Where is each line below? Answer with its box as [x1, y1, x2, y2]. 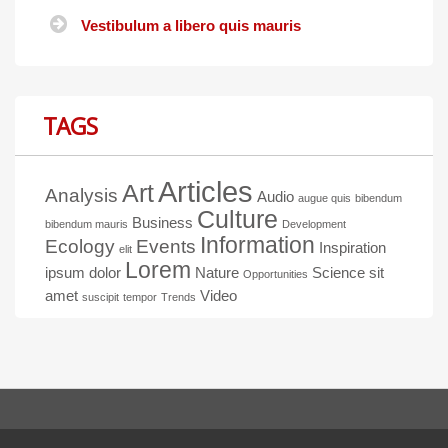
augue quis [298, 191, 351, 204]
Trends [161, 290, 196, 303]
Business [132, 213, 193, 231]
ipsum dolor [45, 263, 121, 281]
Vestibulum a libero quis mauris [81, 17, 301, 35]
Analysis [45, 184, 118, 206]
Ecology [45, 235, 115, 257]
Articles [158, 174, 253, 208]
